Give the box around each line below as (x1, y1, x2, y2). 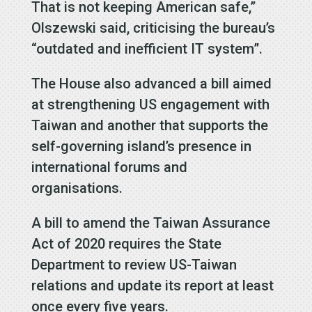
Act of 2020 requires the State (31, 235, 221, 252)
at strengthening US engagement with (31, 95, 270, 113)
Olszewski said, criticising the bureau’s (31, 19, 275, 36)
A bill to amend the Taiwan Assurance (31, 214, 270, 231)
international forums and (31, 158, 187, 175)
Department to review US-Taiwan (31, 256, 237, 273)
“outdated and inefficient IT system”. (31, 40, 263, 57)
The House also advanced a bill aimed (31, 75, 272, 92)
